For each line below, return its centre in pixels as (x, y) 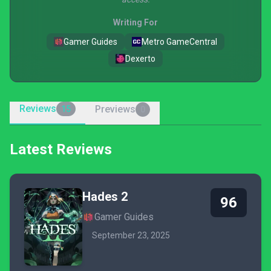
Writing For (135, 22)
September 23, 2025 (131, 235)
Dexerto (140, 59)
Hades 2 (105, 197)
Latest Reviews (61, 149)
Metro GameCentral (179, 42)
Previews (115, 109)
